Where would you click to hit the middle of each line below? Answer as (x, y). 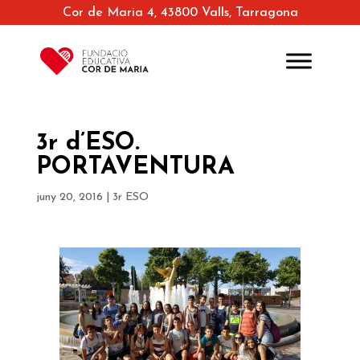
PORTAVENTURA (135, 168)
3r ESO (130, 198)
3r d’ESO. (88, 144)
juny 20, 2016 (69, 198)
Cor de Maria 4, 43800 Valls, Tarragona (180, 13)
